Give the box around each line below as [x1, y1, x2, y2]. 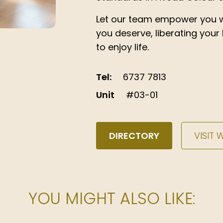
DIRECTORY [109, 129, 160, 142]
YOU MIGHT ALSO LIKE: [28, 187, 195, 210]
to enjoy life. [96, 41, 149, 53]
